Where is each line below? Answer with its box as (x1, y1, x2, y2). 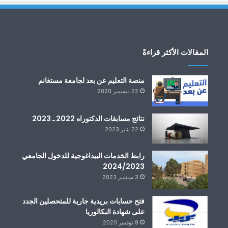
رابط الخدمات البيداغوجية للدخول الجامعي (22, 151, 145, 161)
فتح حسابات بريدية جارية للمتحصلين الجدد (22, 196, 145, 207)
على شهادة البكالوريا (85, 207, 145, 217)
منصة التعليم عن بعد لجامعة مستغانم (38, 75, 145, 85)
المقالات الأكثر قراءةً (142, 46, 209, 58)
